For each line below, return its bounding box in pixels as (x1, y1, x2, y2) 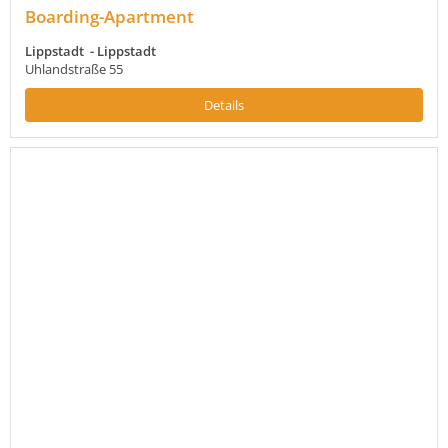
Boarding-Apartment (25, 4, 194, 28)
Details (204, 95, 244, 114)
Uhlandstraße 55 (25, 59, 123, 78)
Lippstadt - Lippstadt (25, 41, 156, 60)
